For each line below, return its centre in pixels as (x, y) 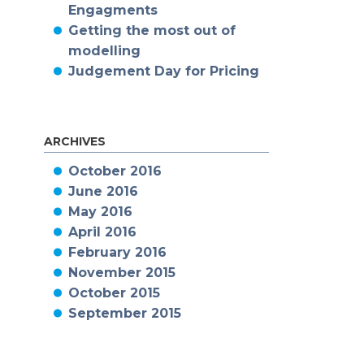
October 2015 (114, 293)
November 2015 (121, 273)
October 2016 (115, 171)
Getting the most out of (152, 30)
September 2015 (124, 313)
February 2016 (117, 252)
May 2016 (100, 212)
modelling (104, 51)
